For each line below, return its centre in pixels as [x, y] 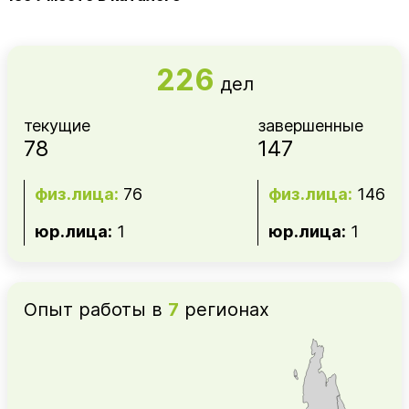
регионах [224, 309]
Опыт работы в [96, 309]
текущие [57, 125]
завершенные [310, 125]
